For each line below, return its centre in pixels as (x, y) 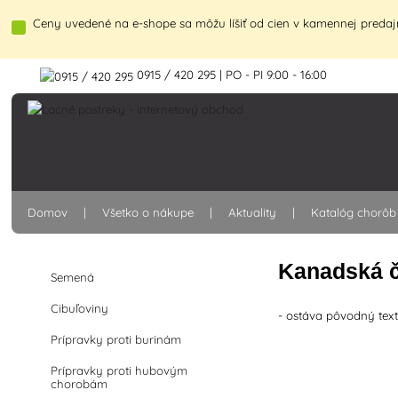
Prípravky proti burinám (116, 339)
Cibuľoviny (80, 308)
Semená (73, 277)
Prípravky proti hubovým (119, 370)
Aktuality (253, 212)
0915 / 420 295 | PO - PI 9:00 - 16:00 (231, 75)
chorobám (80, 384)
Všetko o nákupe (148, 212)
